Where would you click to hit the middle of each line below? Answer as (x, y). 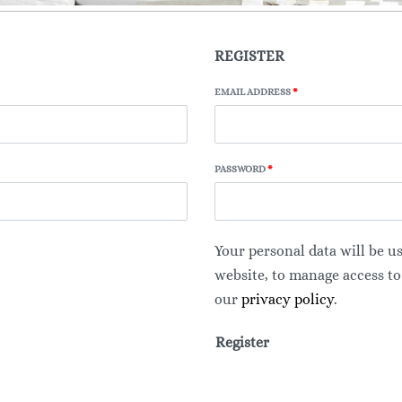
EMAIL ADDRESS (253, 92)
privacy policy (288, 299)
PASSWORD (241, 169)
